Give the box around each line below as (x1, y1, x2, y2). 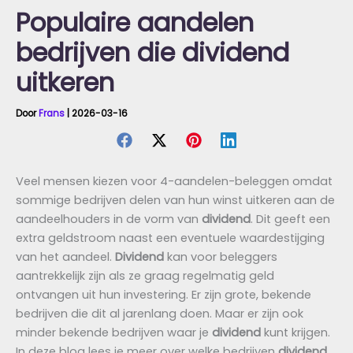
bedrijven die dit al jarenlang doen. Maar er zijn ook (16, 306, 303, 322)
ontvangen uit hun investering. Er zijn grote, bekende (16, 287, 311, 303)
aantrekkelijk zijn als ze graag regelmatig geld (16, 268, 274, 284)
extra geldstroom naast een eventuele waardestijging (16, 230, 325, 247)
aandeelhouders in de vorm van (16, 211, 202, 228)
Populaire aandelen (16, 5, 254, 41)
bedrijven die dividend (16, 35, 289, 71)
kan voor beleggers (164, 249, 277, 266)
